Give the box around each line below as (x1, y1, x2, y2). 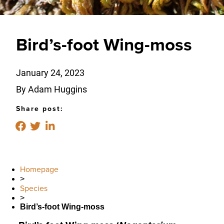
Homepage (20, 164, 58, 174)
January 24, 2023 (15, 66, 84, 78)
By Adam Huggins (15, 82, 87, 95)
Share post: (15, 104, 63, 113)
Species (20, 183, 47, 193)
